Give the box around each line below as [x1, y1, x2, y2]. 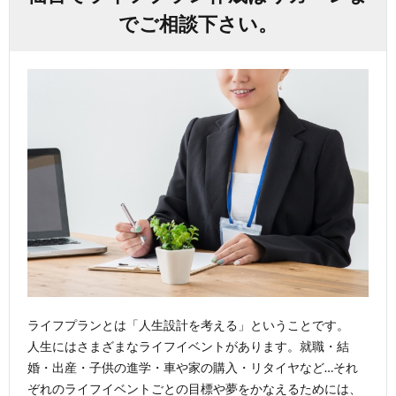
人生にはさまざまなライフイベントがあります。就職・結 [27, 338, 349, 354]
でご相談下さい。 [118, 11, 278, 35]
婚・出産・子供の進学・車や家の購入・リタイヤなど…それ [27, 359, 358, 375]
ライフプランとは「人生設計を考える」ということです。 [27, 316, 349, 332]
